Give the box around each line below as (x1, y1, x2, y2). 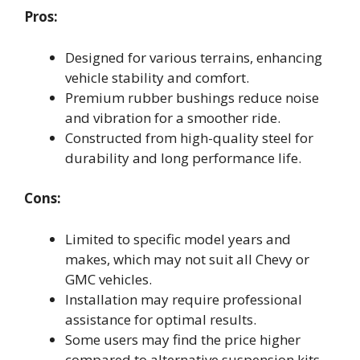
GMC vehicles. (65, 269, 152, 288)
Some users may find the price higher (65, 329, 301, 349)
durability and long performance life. (65, 148, 301, 167)
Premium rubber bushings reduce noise (65, 88, 319, 107)
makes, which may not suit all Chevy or (65, 249, 309, 268)
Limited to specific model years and (65, 229, 291, 248)
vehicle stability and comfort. (65, 67, 249, 87)
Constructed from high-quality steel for (65, 128, 313, 147)
